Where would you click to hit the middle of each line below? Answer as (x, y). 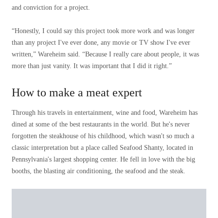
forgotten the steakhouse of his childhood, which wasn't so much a (103, 136)
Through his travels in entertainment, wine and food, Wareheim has (105, 113)
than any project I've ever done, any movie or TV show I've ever (101, 43)
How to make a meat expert (77, 92)
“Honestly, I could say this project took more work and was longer (103, 31)
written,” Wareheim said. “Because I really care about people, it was (105, 54)
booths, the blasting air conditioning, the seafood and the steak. (99, 171)
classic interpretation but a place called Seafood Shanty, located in (102, 148)
